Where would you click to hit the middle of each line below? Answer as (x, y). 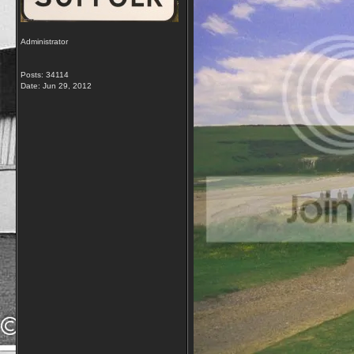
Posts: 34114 (45, 75)
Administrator (44, 41)
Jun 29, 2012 (67, 86)
